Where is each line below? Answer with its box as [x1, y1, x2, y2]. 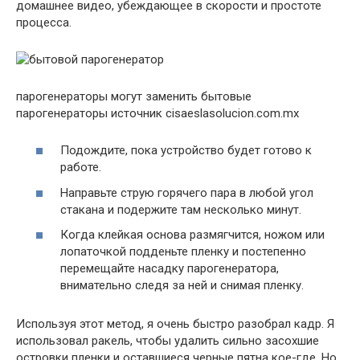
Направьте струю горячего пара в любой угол [60, 185, 313, 200]
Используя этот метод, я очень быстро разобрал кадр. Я [16, 317, 334, 332]
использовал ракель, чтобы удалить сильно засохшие [16, 333, 319, 349]
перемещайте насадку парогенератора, [60, 261, 279, 276]
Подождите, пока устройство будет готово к [60, 143, 312, 158]
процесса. [16, 14, 72, 30]
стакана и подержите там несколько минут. [60, 202, 301, 217]
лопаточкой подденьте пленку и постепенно [60, 244, 306, 260]
